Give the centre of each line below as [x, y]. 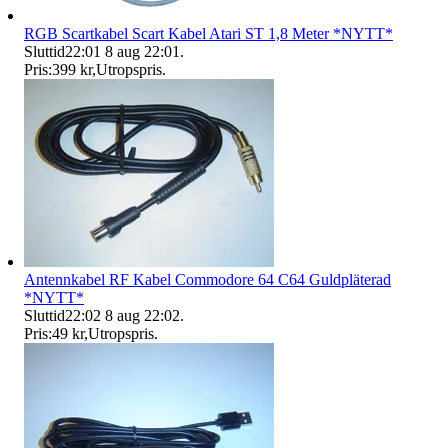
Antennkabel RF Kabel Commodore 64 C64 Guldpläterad [207, 279]
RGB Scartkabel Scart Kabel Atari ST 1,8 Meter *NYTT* [208, 33]
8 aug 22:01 [142, 51]
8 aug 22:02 [142, 315]
